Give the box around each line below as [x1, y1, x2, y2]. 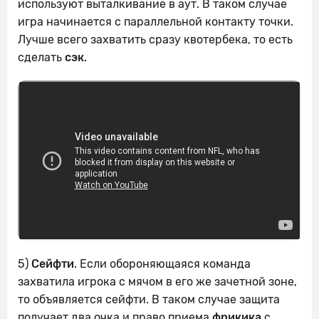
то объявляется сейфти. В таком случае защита [18, 292, 280, 306]
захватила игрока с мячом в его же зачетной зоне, [18, 274, 297, 288]
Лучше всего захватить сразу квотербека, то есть [18, 32, 293, 46]
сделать [18, 50, 65, 64]
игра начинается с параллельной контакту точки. [18, 14, 293, 28]
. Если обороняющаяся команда [74, 256, 251, 271]
